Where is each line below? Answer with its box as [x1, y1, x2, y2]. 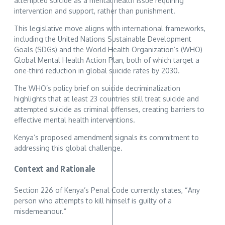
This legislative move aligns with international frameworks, [14, 24, 205, 33]
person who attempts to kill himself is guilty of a [14, 196, 172, 205]
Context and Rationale [14, 164, 96, 174]
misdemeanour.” [14, 206, 66, 215]
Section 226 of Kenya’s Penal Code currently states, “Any [14, 185, 200, 194]
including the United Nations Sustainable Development [14, 35, 191, 44]
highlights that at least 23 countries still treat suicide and [14, 94, 199, 103]
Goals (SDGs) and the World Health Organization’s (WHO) [14, 45, 202, 54]
